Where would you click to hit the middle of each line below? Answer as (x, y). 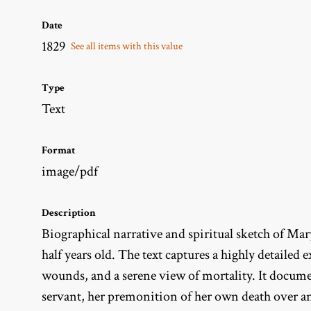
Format (58, 150)
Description (69, 212)
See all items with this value (126, 46)
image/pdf (70, 171)
